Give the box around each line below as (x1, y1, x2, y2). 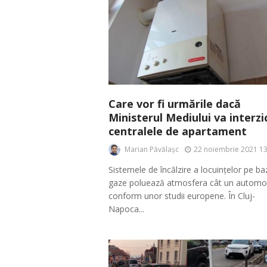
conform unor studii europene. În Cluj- (108, 190, 255, 202)
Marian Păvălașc (125, 144, 179, 154)
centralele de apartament (108, 124, 247, 139)
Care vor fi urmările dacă (108, 97, 241, 111)
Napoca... (108, 203, 144, 215)
